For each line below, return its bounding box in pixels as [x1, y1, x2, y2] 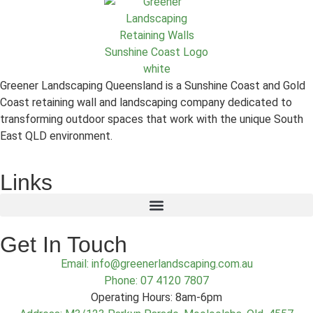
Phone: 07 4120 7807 [104, 274, 209, 288]
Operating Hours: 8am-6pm [91, 291, 222, 305]
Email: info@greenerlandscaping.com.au [60, 257, 253, 271]
